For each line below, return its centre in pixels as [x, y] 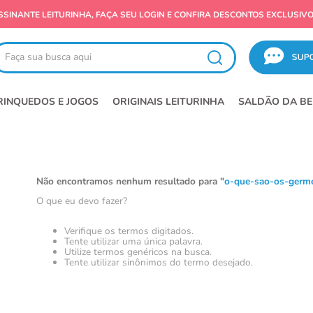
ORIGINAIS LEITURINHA [168, 101]
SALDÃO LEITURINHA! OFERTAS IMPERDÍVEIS [156, 14]
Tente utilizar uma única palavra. [133, 241]
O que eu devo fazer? [81, 201]
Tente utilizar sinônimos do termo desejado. [158, 262]
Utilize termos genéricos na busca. [138, 252]
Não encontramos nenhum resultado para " [130, 181]
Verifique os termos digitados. [129, 231]
